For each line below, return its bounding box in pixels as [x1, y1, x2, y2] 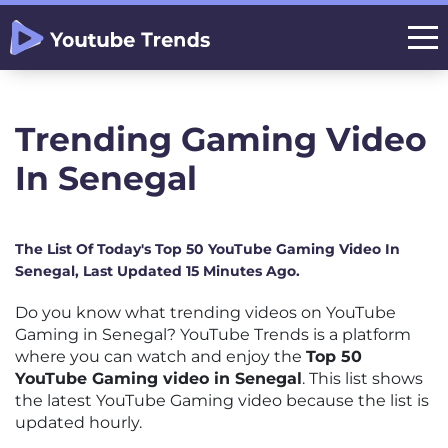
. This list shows [302, 369, 423, 388]
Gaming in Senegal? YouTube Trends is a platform [15, 325, 411, 344]
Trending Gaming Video [15, 119, 427, 159]
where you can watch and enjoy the [15, 347, 306, 366]
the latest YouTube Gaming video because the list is [15, 391, 429, 410]
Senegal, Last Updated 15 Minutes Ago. [15, 262, 300, 280]
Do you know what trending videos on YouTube [15, 303, 396, 322]
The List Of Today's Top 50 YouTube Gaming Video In [15, 240, 400, 258]
